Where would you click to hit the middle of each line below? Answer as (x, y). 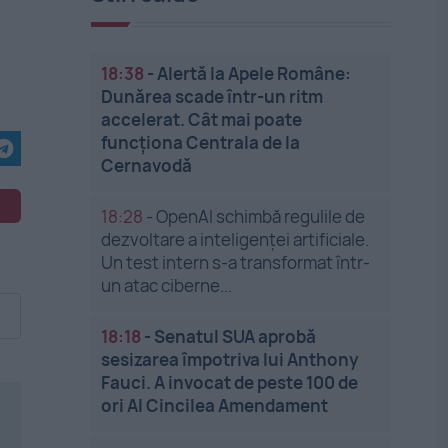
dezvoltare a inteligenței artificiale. (235, 239)
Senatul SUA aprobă (235, 336)
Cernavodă (147, 165)
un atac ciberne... (167, 285)
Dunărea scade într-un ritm (212, 96)
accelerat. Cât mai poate (202, 119)
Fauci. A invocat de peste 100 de (230, 382)
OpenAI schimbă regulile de (261, 216)
